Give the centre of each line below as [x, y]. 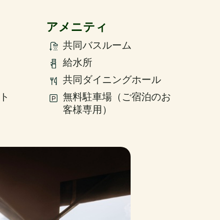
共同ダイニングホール [112, 80]
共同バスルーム [97, 45]
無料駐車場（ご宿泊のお [117, 97]
